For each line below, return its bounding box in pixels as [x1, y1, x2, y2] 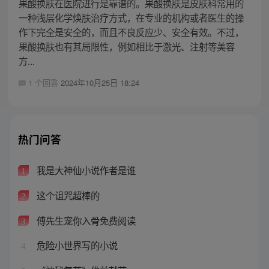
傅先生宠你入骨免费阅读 [34, 213, 136, 227]
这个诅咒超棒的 [34, 189, 100, 202]
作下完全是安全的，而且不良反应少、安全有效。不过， [18, 25, 244, 38]
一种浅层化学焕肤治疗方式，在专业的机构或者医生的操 [18, 10, 244, 24]
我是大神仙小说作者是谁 [34, 163, 136, 177]
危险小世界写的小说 [34, 238, 118, 252]
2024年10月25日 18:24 [60, 76, 139, 88]
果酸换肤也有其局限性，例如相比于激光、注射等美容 [18, 39, 235, 53]
